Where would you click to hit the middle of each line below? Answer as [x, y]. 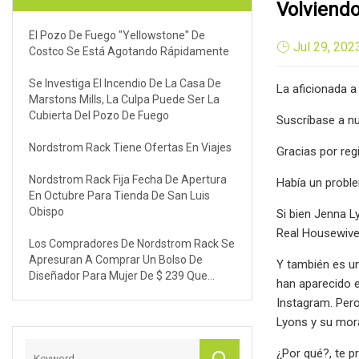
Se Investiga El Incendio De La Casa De [125, 83]
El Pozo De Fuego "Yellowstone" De [117, 35]
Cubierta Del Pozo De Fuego [99, 115]
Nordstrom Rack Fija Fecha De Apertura [128, 179]
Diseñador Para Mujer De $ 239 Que [118, 275]
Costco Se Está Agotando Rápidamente [129, 51]
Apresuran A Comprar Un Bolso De [116, 259]
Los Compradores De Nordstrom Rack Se [132, 243]
